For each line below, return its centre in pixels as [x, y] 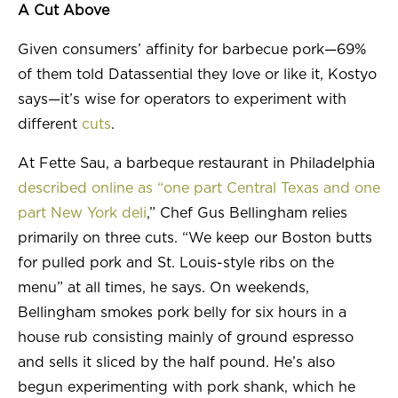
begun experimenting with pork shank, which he [187, 388]
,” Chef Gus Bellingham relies [247, 214]
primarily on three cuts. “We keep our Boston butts [195, 239]
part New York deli [82, 214]
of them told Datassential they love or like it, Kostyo [197, 75]
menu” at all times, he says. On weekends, [163, 288]
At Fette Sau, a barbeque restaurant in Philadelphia [196, 164]
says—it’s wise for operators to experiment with [182, 100]
